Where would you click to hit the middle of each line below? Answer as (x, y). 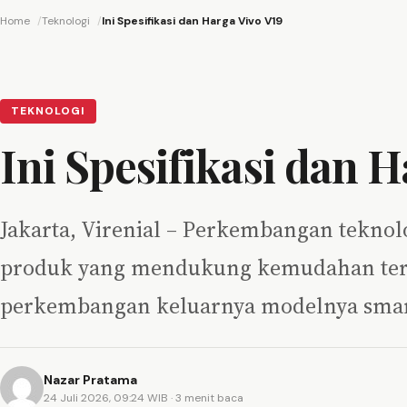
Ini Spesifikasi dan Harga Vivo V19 (192, 21)
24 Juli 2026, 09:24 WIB (107, 397)
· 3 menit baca (207, 397)
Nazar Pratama (90, 379)
